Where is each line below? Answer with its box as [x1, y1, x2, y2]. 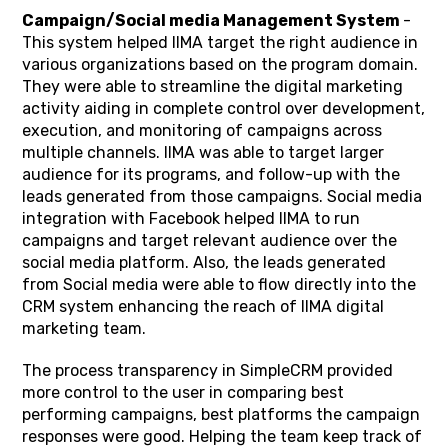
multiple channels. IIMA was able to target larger [22, 143, 385, 162]
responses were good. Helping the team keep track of [22, 427, 423, 446]
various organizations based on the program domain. [22, 55, 419, 74]
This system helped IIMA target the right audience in [22, 33, 419, 52]
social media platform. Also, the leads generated [22, 253, 387, 272]
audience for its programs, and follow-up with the [22, 165, 401, 184]
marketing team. [22, 319, 147, 338]
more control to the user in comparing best [22, 383, 345, 402]
